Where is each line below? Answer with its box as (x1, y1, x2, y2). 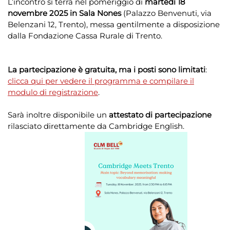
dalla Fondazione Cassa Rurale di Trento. (8, 31, 162, 41)
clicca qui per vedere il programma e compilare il (8, 76, 194, 86)
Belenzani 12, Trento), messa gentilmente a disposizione (8, 20, 220, 30)
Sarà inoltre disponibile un (8, 110, 109, 120)
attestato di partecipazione (109, 110, 212, 120)
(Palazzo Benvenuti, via (121, 8, 212, 18)
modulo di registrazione (8, 87, 98, 98)
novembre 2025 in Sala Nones (8, 8, 121, 18)
